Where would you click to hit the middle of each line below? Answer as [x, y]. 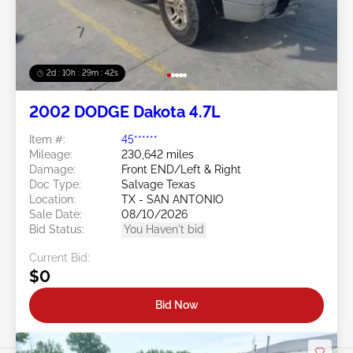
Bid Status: [57, 230]
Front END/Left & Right [181, 170]
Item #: [47, 140]
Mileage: [51, 155]
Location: [52, 200]
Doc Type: [55, 185]
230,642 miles [158, 155]
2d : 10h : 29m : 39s [82, 73]
